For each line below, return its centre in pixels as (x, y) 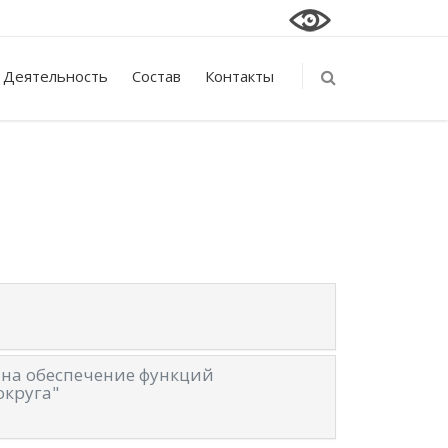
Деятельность (55, 76)
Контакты (239, 76)
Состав (156, 76)
